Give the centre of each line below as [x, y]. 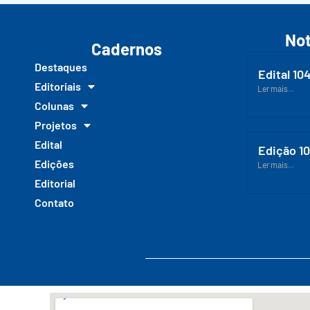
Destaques [61, 66]
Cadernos [127, 48]
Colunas [54, 105]
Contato [54, 202]
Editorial [55, 183]
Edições [54, 163]
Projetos [56, 125]
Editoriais [58, 86]
